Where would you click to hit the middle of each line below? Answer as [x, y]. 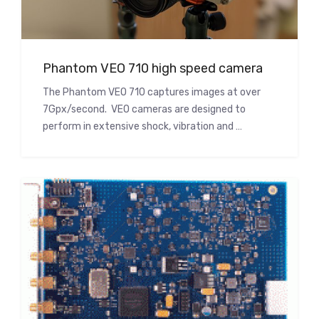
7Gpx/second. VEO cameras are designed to [144, 109]
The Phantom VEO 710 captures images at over [152, 92]
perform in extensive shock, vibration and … [142, 126]
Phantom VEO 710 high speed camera [153, 68]
